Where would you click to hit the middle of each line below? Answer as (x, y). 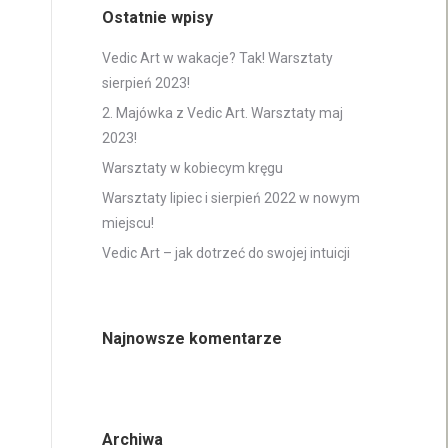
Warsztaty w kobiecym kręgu (192, 168)
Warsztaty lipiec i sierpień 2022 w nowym (231, 198)
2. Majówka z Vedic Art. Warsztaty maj (222, 113)
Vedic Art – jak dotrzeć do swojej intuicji (226, 253)
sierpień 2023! (146, 83)
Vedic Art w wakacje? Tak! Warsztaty (217, 58)
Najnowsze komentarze (192, 338)
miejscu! (128, 223)
